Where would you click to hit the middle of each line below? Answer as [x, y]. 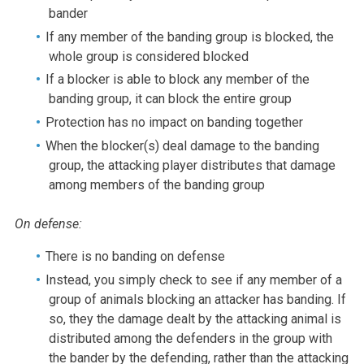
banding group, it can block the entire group [170, 99]
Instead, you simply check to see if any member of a [194, 279]
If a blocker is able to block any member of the [178, 80]
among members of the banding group [156, 185]
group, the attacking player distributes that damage [192, 166]
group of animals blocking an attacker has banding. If [197, 299]
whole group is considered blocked [148, 56]
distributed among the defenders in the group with [190, 338]
